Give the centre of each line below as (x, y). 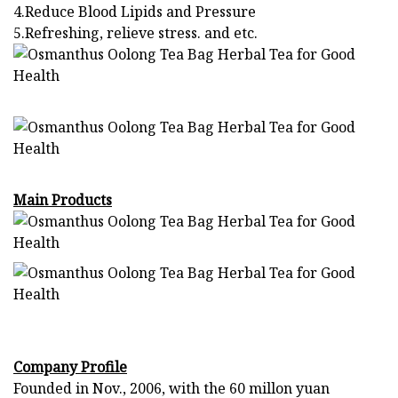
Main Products (63, 200)
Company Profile (70, 367)
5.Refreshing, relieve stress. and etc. (135, 33)
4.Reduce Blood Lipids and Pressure (135, 12)
